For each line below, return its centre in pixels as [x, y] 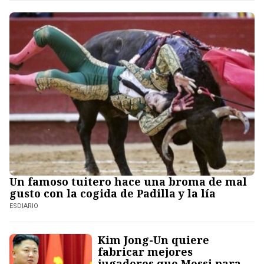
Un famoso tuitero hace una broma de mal [128, 182]
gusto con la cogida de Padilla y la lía [113, 194]
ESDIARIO [24, 206]
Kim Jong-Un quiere [154, 240]
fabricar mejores [145, 252]
